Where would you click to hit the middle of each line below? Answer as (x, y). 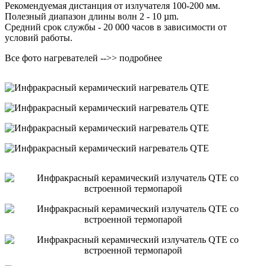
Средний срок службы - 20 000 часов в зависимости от (116, 27)
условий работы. (39, 37)
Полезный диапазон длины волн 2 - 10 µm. (92, 16)
